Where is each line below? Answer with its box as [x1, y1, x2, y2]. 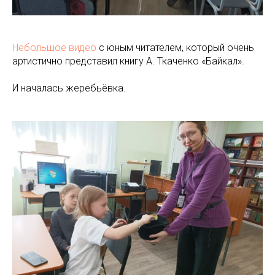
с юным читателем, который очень [96, 42, 254, 54]
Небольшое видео [12, 42, 96, 54]
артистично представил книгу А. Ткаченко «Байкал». [12, 55, 244, 68]
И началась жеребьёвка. [12, 82, 126, 95]
